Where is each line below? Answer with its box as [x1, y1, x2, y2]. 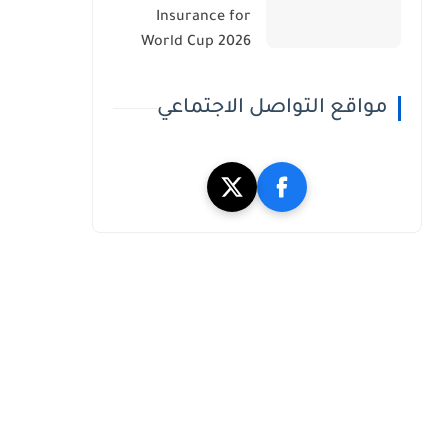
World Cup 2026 [141, 34, 251, 51]
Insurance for [156, 9, 251, 26]
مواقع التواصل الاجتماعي [157, 97, 388, 120]
